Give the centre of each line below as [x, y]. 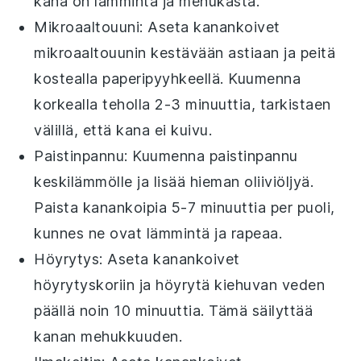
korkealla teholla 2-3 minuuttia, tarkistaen [183, 104]
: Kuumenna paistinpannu [211, 156]
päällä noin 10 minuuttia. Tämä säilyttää [174, 310]
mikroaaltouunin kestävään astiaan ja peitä [185, 52]
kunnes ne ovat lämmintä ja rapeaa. [158, 233]
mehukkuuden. [129, 336]
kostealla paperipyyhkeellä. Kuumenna [168, 78]
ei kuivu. [181, 130]
